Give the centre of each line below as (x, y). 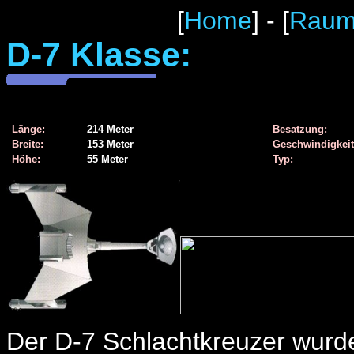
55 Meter (106, 159)
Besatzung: (298, 129)
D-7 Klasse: (99, 55)
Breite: (28, 144)
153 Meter (109, 144)
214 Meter (109, 129)
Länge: (28, 129)
